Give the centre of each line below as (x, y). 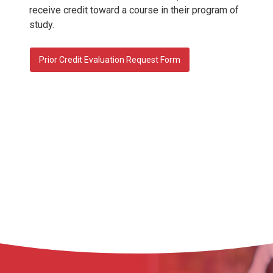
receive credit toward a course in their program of (134, 10)
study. (42, 24)
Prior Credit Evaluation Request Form (110, 59)
